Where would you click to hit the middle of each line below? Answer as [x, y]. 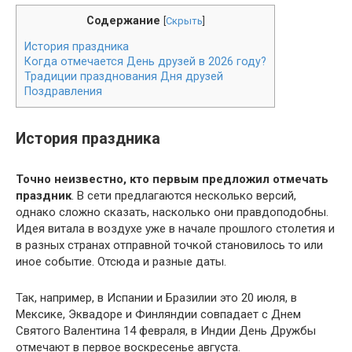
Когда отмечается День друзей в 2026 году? [145, 62]
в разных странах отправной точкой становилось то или [169, 245]
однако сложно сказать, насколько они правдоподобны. [172, 212]
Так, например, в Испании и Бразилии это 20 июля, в [156, 298]
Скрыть [184, 21]
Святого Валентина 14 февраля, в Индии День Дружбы [166, 331]
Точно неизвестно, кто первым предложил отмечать [172, 179]
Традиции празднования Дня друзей [124, 77]
